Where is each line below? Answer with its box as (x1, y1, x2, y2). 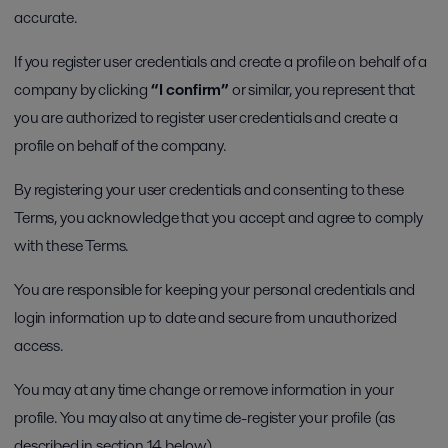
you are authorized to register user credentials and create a (14, 106, 398, 129)
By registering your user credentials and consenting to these (14, 178, 404, 201)
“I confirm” (150, 78, 230, 101)
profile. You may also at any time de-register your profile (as (14, 406, 396, 429)
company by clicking (14, 78, 151, 101)
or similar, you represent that (229, 78, 416, 101)
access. (14, 334, 63, 357)
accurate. (14, 6, 77, 29)
